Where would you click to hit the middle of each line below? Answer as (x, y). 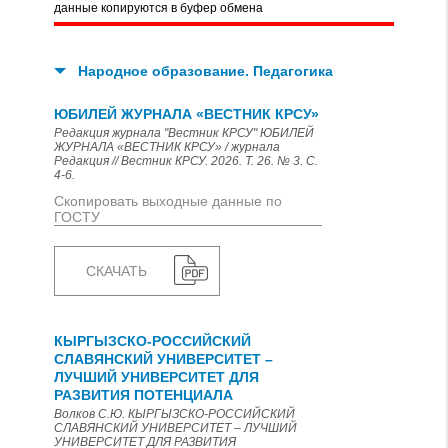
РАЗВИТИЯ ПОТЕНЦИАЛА (143, 395)
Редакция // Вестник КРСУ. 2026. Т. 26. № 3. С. (186, 161)
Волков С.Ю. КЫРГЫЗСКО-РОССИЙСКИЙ (174, 414)
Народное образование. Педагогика (205, 71)
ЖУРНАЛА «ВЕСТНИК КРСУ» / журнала (167, 147)
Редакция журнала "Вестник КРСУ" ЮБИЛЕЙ (184, 133)
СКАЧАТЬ (116, 271)
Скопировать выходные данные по (168, 201)
